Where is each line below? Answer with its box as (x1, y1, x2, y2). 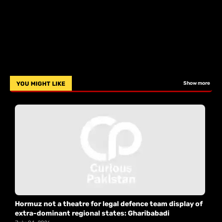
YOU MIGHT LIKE (16, 80, 65, 88)
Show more (183, 80, 210, 87)
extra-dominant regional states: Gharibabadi (15, 209, 169, 218)
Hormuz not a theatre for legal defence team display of (15, 200, 203, 209)
